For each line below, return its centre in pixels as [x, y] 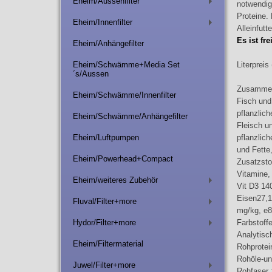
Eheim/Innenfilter [102, 22]
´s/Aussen [90, 74]
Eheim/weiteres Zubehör [115, 180]
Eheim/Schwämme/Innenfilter [124, 95]
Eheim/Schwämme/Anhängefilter [130, 117]
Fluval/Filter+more [104, 202]
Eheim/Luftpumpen [106, 138]
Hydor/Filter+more [104, 223]
